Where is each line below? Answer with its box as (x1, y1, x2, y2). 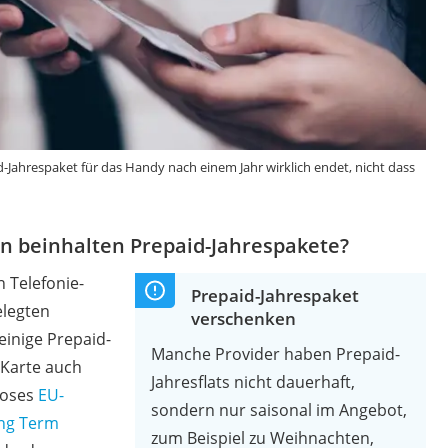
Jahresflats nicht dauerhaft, (151, 370, 356, 393)
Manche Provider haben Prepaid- (151, 342, 401, 365)
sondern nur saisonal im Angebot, (151, 398, 408, 421)
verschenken (191, 306, 297, 330)
